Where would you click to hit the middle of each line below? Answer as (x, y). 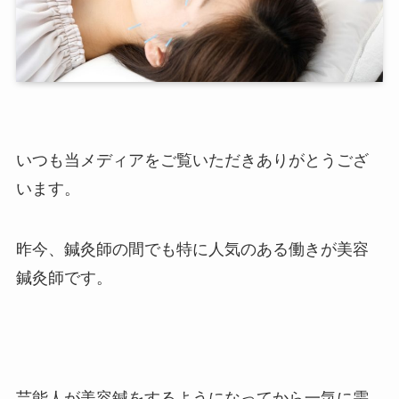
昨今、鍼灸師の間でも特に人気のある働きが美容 (192, 249)
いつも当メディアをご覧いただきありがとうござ (192, 160)
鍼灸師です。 (64, 277)
